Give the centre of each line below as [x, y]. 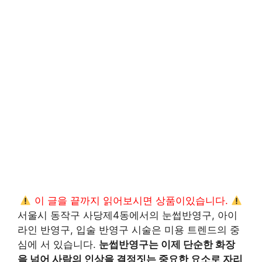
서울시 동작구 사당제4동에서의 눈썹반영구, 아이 [127, 216]
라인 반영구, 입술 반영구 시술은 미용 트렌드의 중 [129, 230]
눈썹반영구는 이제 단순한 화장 [167, 245]
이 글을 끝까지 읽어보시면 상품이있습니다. [131, 201]
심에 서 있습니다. [58, 245]
